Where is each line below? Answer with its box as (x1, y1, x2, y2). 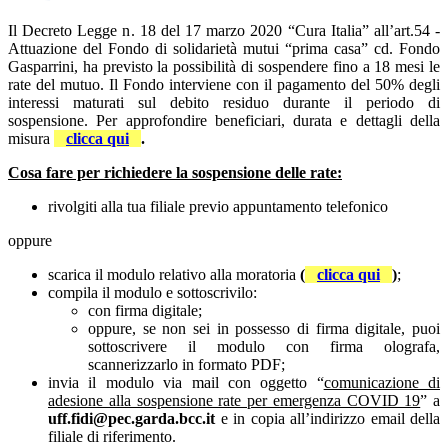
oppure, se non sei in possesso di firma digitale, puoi (88, 320, 440, 337)
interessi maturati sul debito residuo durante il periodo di (8, 94, 440, 111)
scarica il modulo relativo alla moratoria (48, 266, 300, 283)
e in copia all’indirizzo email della (215, 410, 440, 427)
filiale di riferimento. (48, 428, 176, 445)
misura (8, 130, 54, 147)
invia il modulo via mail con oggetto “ (48, 374, 324, 391)
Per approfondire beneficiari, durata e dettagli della (96, 112, 441, 129)
